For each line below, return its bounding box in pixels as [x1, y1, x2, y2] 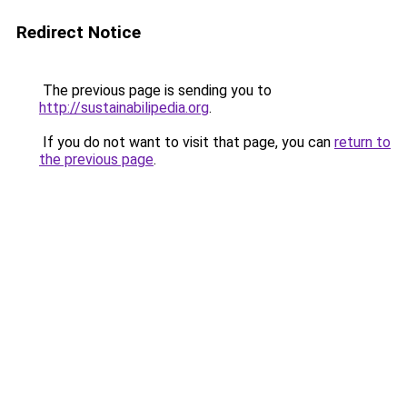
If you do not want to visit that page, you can [39, 134, 334, 151]
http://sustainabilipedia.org [39, 99, 209, 116]
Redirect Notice [16, 22, 141, 43]
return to [334, 134, 391, 151]
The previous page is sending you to [39, 82, 272, 99]
